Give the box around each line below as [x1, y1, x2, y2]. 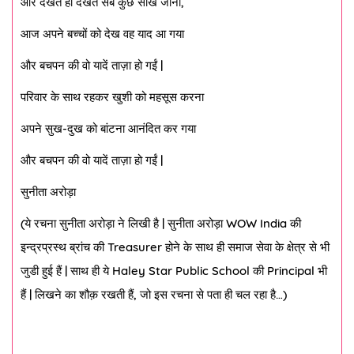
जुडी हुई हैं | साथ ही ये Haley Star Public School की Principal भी [21, 263, 327, 278]
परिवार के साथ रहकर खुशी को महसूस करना [21, 89, 204, 104]
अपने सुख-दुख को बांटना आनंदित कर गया [21, 121, 196, 136]
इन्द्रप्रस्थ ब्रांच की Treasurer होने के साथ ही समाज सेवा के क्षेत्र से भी [21, 239, 330, 254]
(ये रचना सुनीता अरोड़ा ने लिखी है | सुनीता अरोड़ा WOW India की [21, 216, 301, 231]
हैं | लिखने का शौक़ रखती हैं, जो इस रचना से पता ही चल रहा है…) [21, 287, 287, 302]
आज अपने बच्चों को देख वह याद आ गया [21, 26, 184, 41]
